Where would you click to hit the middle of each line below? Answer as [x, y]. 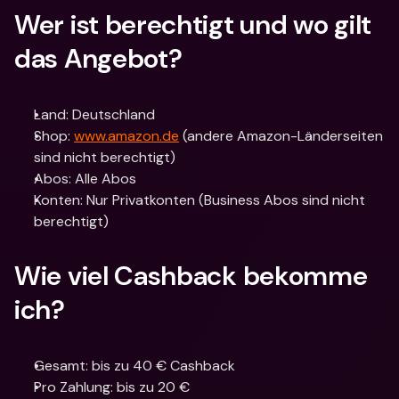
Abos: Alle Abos [85, 179]
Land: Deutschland [94, 114]
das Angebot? [98, 58]
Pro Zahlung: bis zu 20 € [112, 387]
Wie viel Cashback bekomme [191, 276]
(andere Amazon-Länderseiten [281, 136]
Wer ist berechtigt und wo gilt [193, 24]
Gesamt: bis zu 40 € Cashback [134, 366]
